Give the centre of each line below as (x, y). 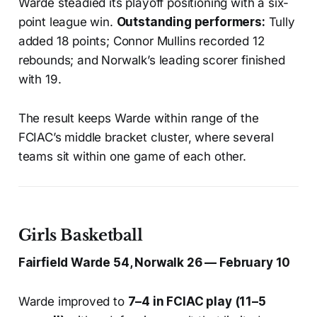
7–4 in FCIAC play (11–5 (197, 302)
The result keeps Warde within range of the (138, 119)
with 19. (40, 80)
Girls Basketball (80, 236)
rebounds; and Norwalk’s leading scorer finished (151, 60)
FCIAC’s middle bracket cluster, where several (146, 138)
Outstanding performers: (191, 22)
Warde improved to (73, 302)
